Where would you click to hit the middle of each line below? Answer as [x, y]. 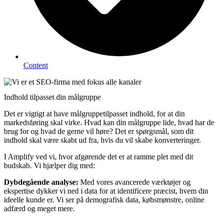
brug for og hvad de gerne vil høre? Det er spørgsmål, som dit [99, 131]
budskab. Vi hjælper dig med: [49, 166]
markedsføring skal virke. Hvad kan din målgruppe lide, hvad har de [109, 123]
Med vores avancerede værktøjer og [134, 182]
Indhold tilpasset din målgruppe [52, 97]
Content [36, 65]
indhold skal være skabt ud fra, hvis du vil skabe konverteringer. [102, 140]
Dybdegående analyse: [41, 182]
